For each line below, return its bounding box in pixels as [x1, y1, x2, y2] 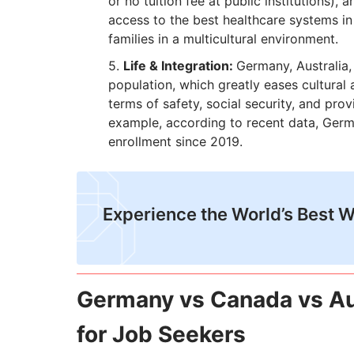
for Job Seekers [77, 321, 246, 348]
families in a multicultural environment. [108, 31, 338, 47]
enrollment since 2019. [108, 134, 243, 150]
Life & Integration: [123, 58, 236, 74]
